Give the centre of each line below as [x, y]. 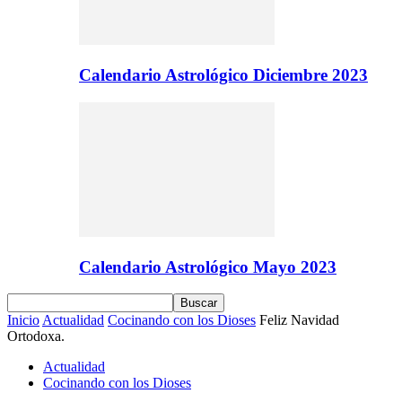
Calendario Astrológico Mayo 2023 [208, 267]
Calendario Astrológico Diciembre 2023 [223, 75]
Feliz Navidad [299, 320]
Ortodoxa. [36, 336]
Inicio [23, 320]
